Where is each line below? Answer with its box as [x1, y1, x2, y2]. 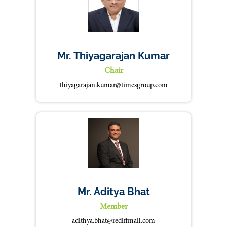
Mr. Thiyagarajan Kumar [57, 50, 170, 62]
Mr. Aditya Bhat [77, 185, 150, 198]
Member [99, 203, 128, 211]
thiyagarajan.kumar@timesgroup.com [59, 82, 168, 89]
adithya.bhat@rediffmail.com [72, 218, 155, 225]
